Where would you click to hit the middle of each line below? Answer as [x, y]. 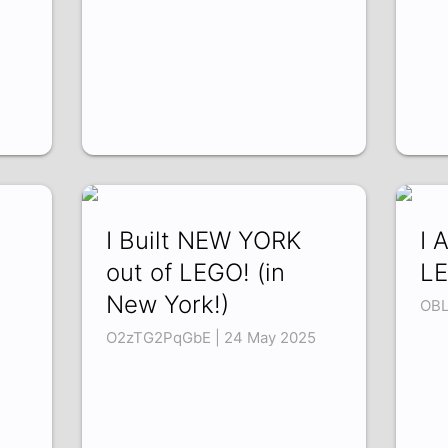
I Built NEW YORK [204, 241]
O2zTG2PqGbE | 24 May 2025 [211, 338]
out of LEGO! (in [196, 273]
